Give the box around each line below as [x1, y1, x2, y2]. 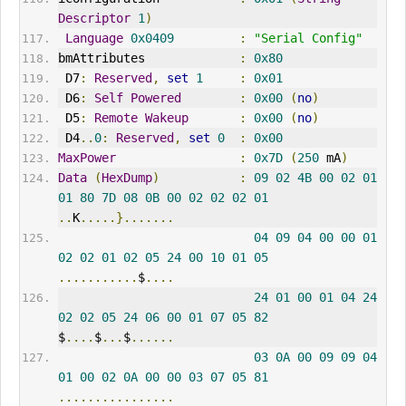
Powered [130, 91, 181, 106]
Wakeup [144, 111, 188, 126]
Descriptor [57, 11, 130, 26]
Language [64, 31, 123, 46]
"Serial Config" [253, 31, 362, 46]
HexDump [101, 170, 152, 186]
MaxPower [57, 150, 116, 166]
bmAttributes [57, 51, 239, 66]
